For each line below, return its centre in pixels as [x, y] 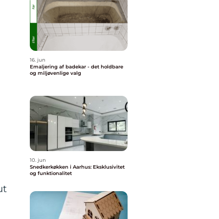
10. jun [38, 160]
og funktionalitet [51, 173]
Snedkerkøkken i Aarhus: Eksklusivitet [77, 167]
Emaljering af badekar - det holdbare [77, 67]
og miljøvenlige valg [55, 73]
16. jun [38, 60]
